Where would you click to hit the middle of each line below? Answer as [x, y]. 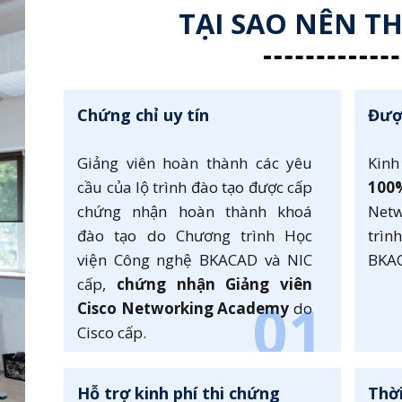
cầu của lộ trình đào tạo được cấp [195, 188]
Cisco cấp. [116, 333]
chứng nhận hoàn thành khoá [195, 212]
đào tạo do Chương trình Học [195, 236]
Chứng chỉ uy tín [144, 115]
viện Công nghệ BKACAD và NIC [195, 260]
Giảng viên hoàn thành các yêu [195, 163]
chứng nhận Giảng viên [210, 284]
